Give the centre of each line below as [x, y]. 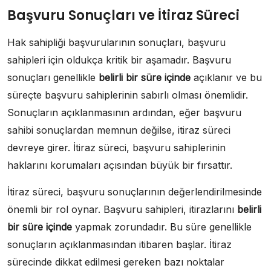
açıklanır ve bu [226, 77]
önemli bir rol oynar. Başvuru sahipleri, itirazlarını [122, 209]
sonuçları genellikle [53, 77]
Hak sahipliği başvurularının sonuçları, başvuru [116, 42]
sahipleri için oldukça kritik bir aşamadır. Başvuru [119, 60]
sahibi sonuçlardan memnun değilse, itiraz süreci [119, 130]
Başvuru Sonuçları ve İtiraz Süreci [123, 15]
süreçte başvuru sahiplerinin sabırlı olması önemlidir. [128, 95]
